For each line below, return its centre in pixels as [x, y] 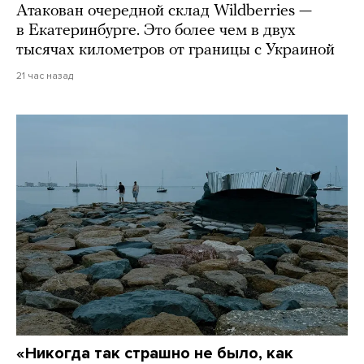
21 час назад [45, 75]
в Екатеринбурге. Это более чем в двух [156, 30]
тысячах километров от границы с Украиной [175, 50]
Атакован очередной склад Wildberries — [164, 11]
